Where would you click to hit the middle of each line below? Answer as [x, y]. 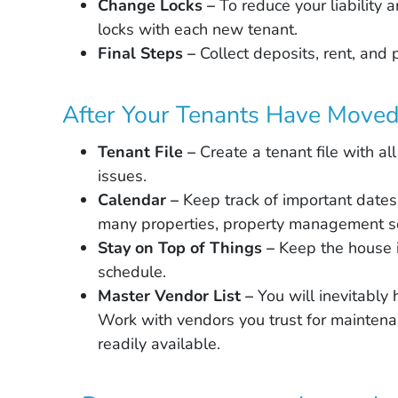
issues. [123, 176]
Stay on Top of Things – [187, 248]
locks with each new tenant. [198, 29]
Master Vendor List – [176, 296]
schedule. [132, 272]
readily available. [159, 344]
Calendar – [139, 200]
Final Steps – [149, 53]
